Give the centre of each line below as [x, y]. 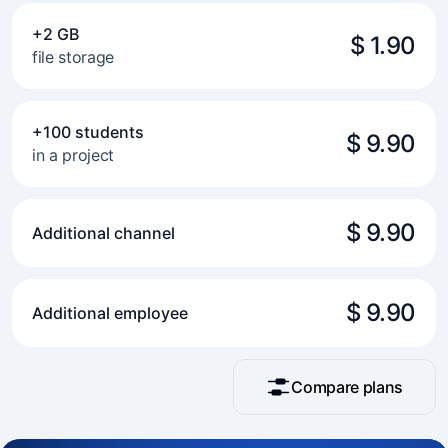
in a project [73, 155]
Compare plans [347, 387]
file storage [73, 57]
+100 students [88, 132]
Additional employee [110, 313]
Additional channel [103, 233]
